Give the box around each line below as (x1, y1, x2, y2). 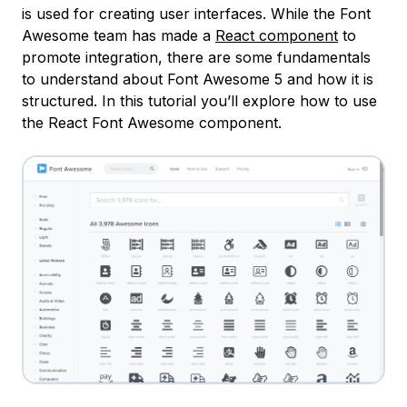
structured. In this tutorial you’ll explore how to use (22, 92, 377, 111)
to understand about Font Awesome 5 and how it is (22, 70, 373, 89)
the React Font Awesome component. (22, 114, 282, 133)
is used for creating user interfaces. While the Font (22, 5, 371, 24)
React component (215, 26, 338, 45)
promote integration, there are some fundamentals (22, 48, 371, 67)
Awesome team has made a (22, 26, 215, 45)
